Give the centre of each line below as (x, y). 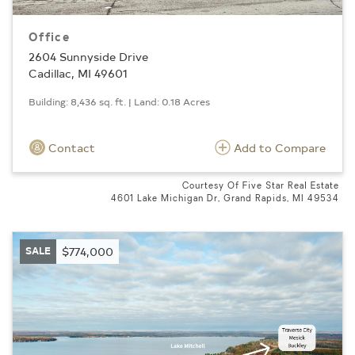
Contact (70, 148)
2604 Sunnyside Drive (88, 57)
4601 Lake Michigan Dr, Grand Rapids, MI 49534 (225, 200)
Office (49, 36)
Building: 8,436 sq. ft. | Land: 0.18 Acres (119, 102)
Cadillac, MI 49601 (78, 74)
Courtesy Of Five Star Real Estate (261, 187)
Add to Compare (280, 148)
